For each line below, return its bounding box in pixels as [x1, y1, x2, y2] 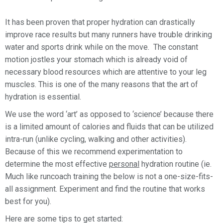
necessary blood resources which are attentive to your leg [5, 67, 207, 77]
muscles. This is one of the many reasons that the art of [5, 79, 198, 89]
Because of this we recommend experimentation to [5, 146, 183, 156]
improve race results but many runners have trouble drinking [5, 29, 212, 39]
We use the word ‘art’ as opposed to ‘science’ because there [5, 109, 214, 119]
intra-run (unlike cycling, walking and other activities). [5, 134, 189, 144]
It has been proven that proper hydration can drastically [5, 17, 195, 27]
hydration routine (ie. [139, 159, 212, 169]
